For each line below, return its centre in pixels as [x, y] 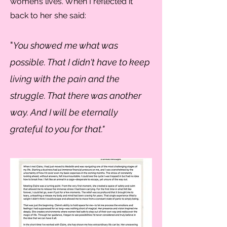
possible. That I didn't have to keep [80, 62]
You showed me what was [66, 45]
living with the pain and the [65, 79]
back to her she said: [48, 15]
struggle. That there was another [76, 96]
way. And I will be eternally [64, 112]
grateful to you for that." [57, 129]
